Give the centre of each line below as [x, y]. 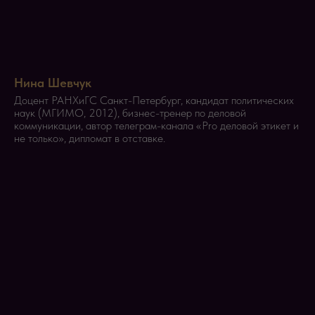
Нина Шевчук [53, 82]
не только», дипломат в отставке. [90, 138]
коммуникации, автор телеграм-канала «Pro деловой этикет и [156, 125]
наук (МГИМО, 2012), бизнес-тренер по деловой [130, 112]
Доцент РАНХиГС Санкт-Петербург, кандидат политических [154, 100]
